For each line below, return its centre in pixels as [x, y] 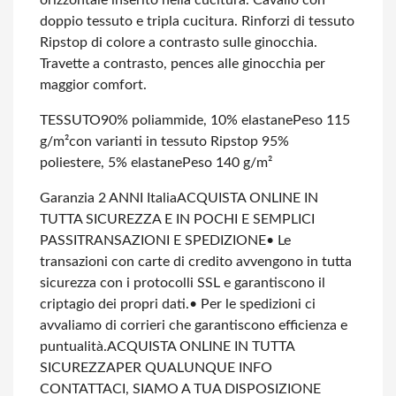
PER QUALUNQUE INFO [194, 368]
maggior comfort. [93, 85]
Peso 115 [321, 120]
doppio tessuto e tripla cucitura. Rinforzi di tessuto [197, 21]
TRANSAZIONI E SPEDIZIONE [171, 240]
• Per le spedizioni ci [252, 304]
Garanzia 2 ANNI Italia [108, 198]
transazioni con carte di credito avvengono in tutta [196, 262]
